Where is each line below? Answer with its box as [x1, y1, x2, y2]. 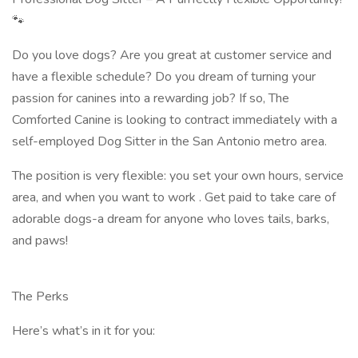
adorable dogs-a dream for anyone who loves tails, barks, [12, 210, 329, 228]
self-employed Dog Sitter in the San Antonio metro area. [12, 133, 327, 150]
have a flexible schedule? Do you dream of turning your [12, 68, 316, 86]
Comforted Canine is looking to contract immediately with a [12, 111, 337, 129]
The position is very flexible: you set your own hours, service [12, 167, 344, 185]
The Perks [12, 288, 72, 305]
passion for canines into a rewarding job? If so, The [12, 89, 289, 107]
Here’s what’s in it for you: [12, 322, 155, 340]
